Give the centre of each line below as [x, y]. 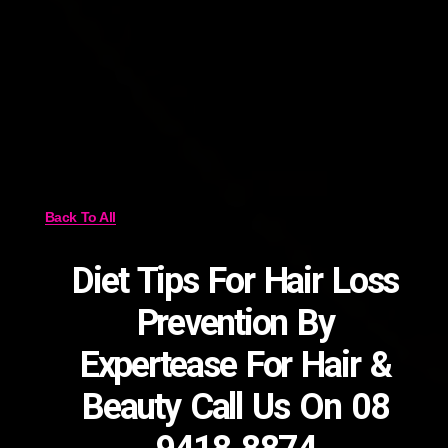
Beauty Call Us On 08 [235, 407]
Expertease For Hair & [235, 365]
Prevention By [235, 323]
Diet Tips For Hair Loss [235, 281]
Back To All [80, 217]
